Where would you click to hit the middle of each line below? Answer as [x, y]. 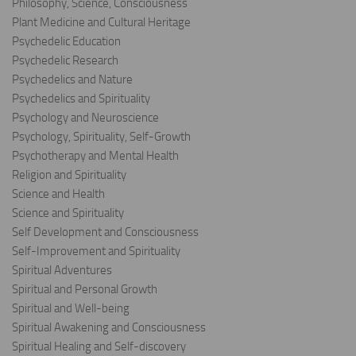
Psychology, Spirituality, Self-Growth [101, 137]
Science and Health [58, 194]
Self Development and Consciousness [105, 232]
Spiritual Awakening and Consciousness [109, 328]
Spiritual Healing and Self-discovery [99, 347]
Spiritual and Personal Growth [85, 290]
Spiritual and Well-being [71, 309]
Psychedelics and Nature [72, 80]
